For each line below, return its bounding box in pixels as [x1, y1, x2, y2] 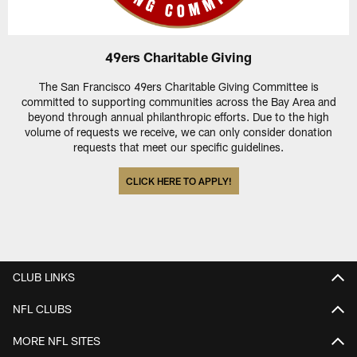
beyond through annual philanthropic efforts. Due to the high [28, 109, 329, 124]
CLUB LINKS [13, 270, 75, 284]
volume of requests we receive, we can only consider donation [25, 124, 332, 139]
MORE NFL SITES [13, 334, 100, 348]
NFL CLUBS [13, 302, 72, 316]
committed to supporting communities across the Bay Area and [21, 94, 336, 108]
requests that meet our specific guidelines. [73, 139, 284, 154]
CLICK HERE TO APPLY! [125, 175, 232, 186]
